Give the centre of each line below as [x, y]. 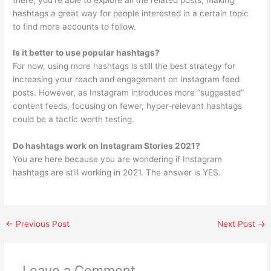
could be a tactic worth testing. [74, 119]
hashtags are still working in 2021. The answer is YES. [117, 173]
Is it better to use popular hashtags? [87, 53]
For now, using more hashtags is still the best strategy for [124, 66]
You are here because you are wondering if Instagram [118, 159]
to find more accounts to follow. [75, 26]
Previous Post [42, 224]
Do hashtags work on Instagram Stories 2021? [107, 146]
